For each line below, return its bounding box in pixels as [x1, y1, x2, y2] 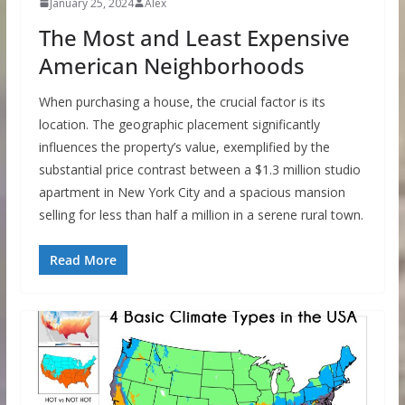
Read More [49, 250, 117, 268]
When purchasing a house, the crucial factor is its [38, 92, 325, 110]
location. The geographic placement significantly [38, 115, 320, 133]
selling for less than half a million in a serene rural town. [38, 205, 363, 223]
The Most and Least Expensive [38, 22, 350, 52]
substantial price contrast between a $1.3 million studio [38, 160, 361, 178]
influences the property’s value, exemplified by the [38, 137, 330, 155]
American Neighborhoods [38, 50, 305, 80]
